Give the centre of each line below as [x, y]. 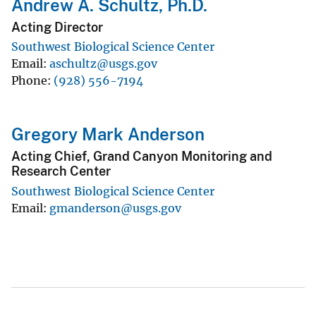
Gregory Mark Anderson [108, 134]
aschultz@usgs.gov [103, 64]
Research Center [61, 171]
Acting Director [57, 27]
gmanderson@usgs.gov [115, 208]
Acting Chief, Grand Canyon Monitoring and [142, 157]
